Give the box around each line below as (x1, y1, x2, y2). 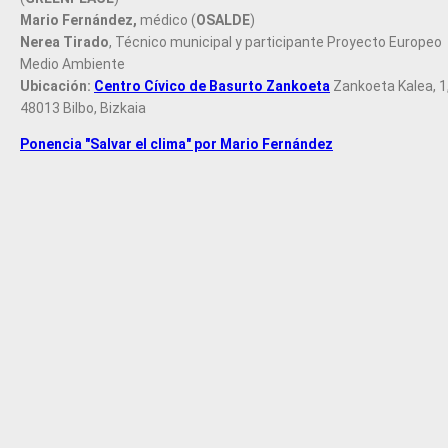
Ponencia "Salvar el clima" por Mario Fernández (20, 136, 333, 153)
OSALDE (196, 12, 250, 29)
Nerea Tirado (20, 34, 109, 51)
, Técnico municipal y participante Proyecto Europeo (109, 34, 442, 51)
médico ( (137, 12, 196, 29)
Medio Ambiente (20, 56, 125, 73)
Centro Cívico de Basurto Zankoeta (94, 78, 330, 95)
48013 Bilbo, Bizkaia (20, 100, 146, 117)
